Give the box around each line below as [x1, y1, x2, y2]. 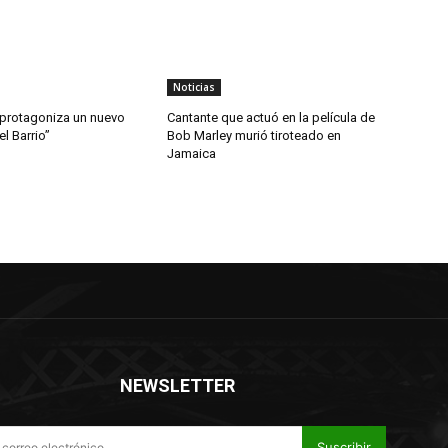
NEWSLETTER [120, 375, 235, 397]
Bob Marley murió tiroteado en [167, 128, 342, 144]
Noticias [173, 80, 216, 95]
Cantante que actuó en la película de [167, 110, 376, 126]
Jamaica [167, 146, 217, 162]
